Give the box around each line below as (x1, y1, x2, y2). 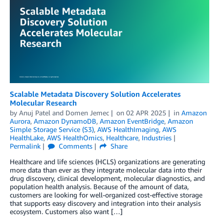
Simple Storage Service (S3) (10, 125, 94, 133)
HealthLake (10, 133, 44, 142)
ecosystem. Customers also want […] (10, 207, 123, 216)
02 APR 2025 (126, 108, 166, 117)
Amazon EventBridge (100, 116, 164, 125)
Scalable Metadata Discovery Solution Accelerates (10, 89, 181, 98)
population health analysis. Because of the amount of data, (10, 182, 189, 191)
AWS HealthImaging (97, 125, 159, 133)
